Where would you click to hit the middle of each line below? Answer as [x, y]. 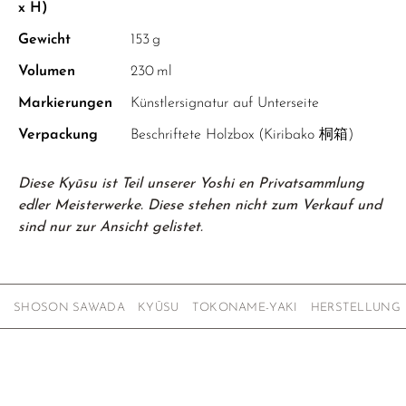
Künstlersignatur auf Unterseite [225, 103]
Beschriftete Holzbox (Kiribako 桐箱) [242, 135]
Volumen [49, 72]
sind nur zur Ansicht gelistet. [111, 227]
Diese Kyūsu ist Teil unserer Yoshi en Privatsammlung [191, 184]
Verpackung [58, 135]
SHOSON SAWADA [70, 308]
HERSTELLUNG [356, 308]
